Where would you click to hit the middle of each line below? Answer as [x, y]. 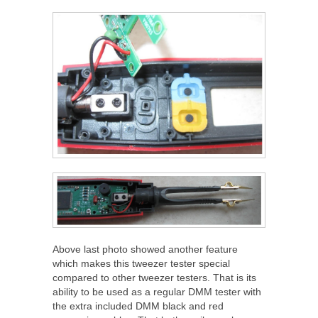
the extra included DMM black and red [138, 306]
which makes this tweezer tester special [141, 264]
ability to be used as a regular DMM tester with [157, 292]
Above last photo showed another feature [145, 250]
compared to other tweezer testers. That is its [154, 278]
